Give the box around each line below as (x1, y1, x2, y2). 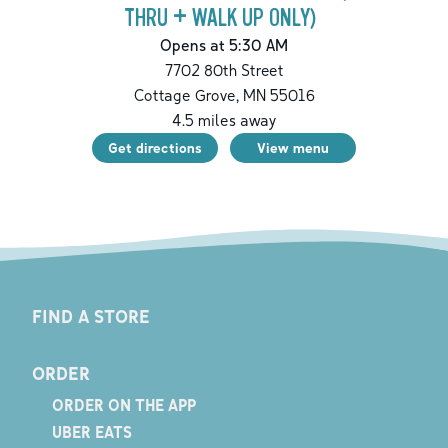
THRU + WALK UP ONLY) (124, 4, 316, 32)
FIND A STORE (31, 305, 150, 328)
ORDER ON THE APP (51, 395, 196, 416)
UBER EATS (51, 422, 132, 443)
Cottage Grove (133, 84, 236, 105)
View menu (257, 138, 329, 156)
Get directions (108, 138, 202, 156)
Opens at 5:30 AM (160, 34, 288, 55)
